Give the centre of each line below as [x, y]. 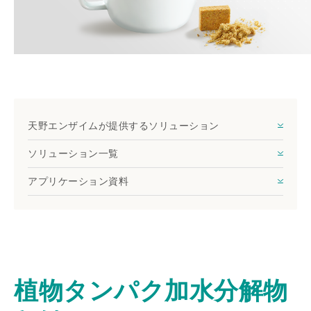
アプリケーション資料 [78, 181]
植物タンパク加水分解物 [151, 290]
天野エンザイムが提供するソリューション [124, 125]
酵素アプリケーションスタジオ [82, 26]
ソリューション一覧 [73, 153]
